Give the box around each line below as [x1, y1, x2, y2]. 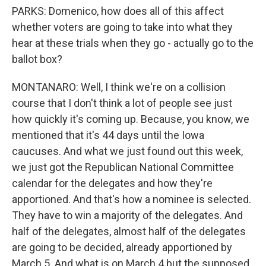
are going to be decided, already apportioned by [12, 241, 232, 254]
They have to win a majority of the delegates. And [12, 209, 243, 221]
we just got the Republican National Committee [12, 161, 234, 173]
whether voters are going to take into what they [12, 21, 233, 33]
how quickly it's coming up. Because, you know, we [12, 113, 249, 125]
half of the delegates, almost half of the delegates [12, 225, 246, 237]
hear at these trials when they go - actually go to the [12, 37, 254, 49]
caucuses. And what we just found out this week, [12, 145, 243, 157]
